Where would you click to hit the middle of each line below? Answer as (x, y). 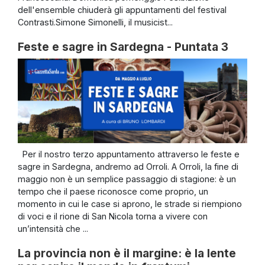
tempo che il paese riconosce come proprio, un (113, 192)
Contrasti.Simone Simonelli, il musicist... (95, 22)
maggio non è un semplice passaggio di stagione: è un (127, 179)
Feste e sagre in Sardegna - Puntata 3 (123, 46)
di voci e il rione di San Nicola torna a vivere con (113, 216)
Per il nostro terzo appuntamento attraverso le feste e (129, 154)
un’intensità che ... (53, 229)
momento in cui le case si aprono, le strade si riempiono (130, 204)
